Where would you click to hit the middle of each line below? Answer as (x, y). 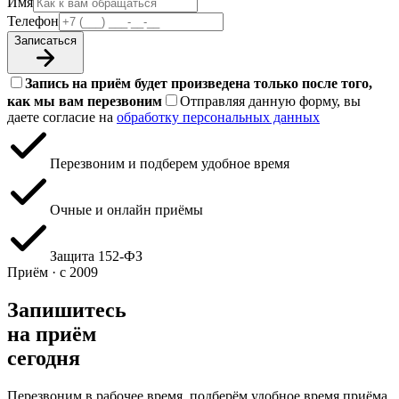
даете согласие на (62, 118)
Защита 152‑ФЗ (96, 256)
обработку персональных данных (218, 118)
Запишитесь (67, 310)
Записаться (45, 41)
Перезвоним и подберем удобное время (170, 164)
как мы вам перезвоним (85, 102)
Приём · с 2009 (53, 273)
